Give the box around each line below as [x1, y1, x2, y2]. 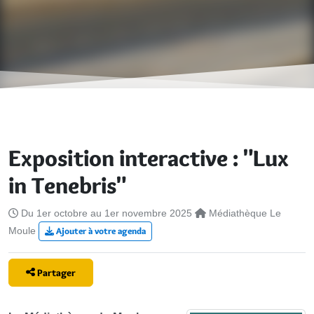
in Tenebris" [8, 171, 126, 199]
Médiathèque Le [208, 207, 281, 219]
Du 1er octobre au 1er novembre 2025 [18, 207, 195, 219]
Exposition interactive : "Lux [8, 144, 289, 172]
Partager [36, 266, 76, 279]
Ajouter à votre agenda [53, 226, 146, 236]
